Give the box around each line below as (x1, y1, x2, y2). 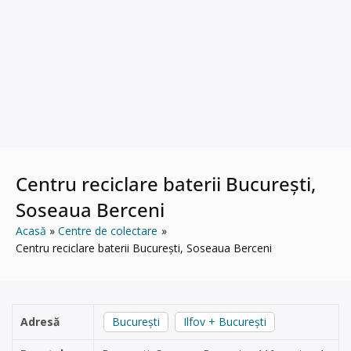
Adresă (20, 314, 60, 329)
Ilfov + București (183, 314, 266, 329)
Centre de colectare (58, 223, 158, 238)
